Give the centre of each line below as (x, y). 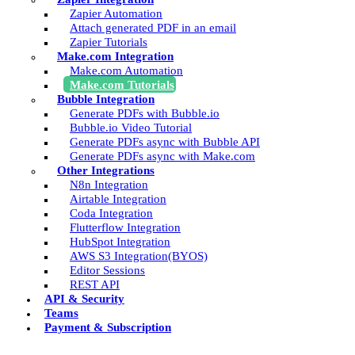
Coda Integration (111, 212)
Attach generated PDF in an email (153, 27)
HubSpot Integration (120, 241)
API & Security (84, 298)
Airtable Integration (118, 198)
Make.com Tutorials (122, 84)
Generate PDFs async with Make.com (162, 155)
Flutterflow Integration (125, 227)
